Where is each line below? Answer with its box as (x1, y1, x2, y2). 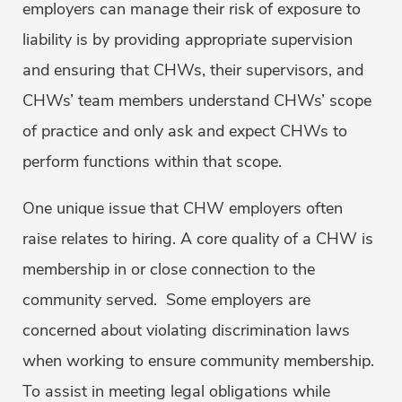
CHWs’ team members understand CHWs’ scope (22, 90, 371, 112)
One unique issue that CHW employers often (22, 197, 343, 220)
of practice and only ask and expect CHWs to (22, 120, 347, 143)
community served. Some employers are (22, 289, 310, 311)
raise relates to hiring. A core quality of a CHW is (22, 228, 373, 250)
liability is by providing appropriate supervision (22, 29, 353, 51)
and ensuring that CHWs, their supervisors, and (22, 59, 363, 82)
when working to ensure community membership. (22, 350, 374, 372)
